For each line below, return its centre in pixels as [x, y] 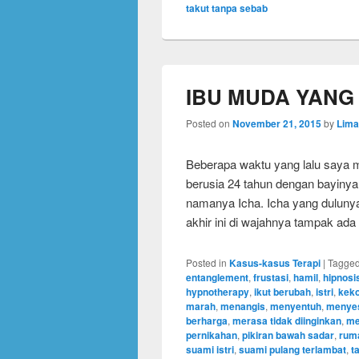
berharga [207, 321]
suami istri [210, 349]
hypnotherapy [218, 292]
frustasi [271, 277]
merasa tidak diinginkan [287, 321]
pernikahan [212, 335]
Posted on [209, 123]
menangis [243, 306]
